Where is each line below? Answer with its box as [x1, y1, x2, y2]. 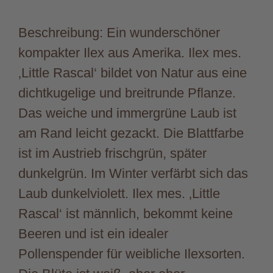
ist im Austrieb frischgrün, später [18, 145, 207, 161]
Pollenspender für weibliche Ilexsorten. [18, 246, 245, 261]
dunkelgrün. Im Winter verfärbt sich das [18, 165, 248, 181]
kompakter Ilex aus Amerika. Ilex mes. [18, 44, 241, 60]
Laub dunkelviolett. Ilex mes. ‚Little [18, 185, 220, 201]
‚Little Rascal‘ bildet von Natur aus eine [18, 65, 247, 80]
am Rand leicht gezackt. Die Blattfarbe [18, 125, 244, 141]
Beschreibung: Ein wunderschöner [18, 24, 220, 40]
